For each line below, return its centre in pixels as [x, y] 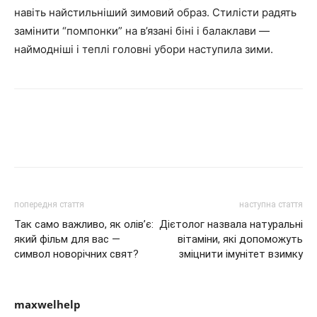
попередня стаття [49, 205]
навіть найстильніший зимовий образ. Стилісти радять [155, 13]
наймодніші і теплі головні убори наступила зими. [144, 50]
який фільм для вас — [67, 240]
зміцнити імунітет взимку [241, 254]
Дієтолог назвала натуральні [231, 225]
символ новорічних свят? [76, 254]
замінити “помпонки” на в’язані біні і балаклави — [142, 31]
